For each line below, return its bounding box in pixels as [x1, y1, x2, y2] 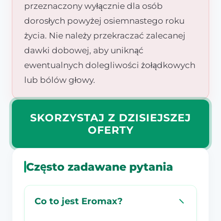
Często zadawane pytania [26, 159, 173, 174]
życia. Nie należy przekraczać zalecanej [24, 30, 185, 40]
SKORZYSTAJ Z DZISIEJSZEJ [30, 111, 191, 124]
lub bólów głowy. [24, 74, 95, 85]
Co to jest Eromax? [35, 195, 123, 206]
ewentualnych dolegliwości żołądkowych [24, 60, 195, 70]
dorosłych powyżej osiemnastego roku [24, 15, 184, 26]
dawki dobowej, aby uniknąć [24, 45, 144, 55]
